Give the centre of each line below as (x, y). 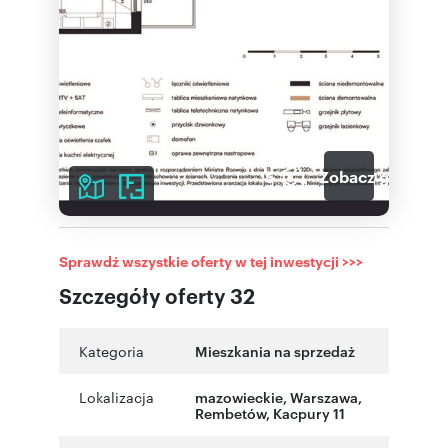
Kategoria (111, 351)
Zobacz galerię (376, 176)
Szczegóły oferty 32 (157, 295)
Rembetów (230, 412)
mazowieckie (239, 396)
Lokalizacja (116, 397)
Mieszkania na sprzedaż (275, 350)
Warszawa (324, 396)
